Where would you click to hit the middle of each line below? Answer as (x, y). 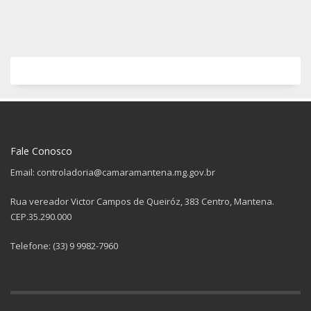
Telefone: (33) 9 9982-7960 (64, 245)
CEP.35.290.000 (41, 216)
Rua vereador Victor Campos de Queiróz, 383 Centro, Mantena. (142, 201)
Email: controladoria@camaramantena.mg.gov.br (113, 172)
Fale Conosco (41, 151)
